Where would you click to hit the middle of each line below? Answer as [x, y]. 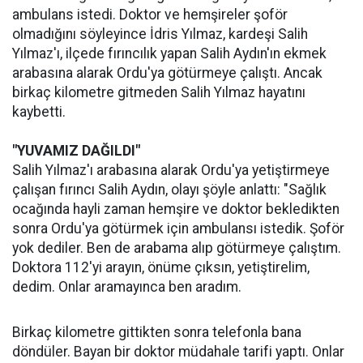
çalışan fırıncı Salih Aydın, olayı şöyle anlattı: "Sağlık [169, 190]
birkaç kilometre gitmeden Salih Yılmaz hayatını [159, 92]
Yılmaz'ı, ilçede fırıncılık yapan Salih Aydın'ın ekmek [169, 53]
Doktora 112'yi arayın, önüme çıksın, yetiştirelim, [161, 267]
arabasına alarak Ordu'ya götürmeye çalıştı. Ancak [167, 73]
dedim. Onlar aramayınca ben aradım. [127, 287]
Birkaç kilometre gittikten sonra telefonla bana [157, 332]
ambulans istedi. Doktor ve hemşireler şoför [150, 15]
